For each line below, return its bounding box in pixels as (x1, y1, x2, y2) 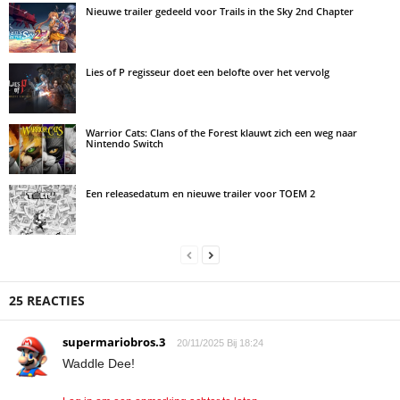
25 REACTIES (9, 291, 85, 309)
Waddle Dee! (62, 355, 135, 371)
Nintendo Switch (86, 136, 163, 150)
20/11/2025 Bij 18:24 (177, 337, 263, 348)
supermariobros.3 (62, 333, 165, 350)
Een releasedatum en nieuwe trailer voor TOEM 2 (86, 186, 315, 200)
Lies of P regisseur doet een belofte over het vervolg (86, 64, 329, 79)
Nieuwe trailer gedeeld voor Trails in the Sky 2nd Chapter (86, 4, 354, 18)
